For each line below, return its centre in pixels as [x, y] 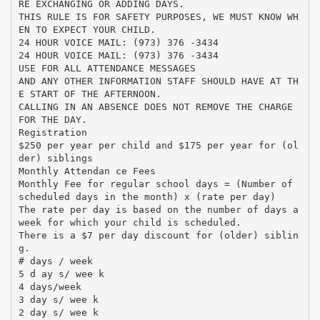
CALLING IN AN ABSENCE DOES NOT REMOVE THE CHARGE [155, 106]
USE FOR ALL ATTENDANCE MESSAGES [107, 68]
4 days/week [50, 286]
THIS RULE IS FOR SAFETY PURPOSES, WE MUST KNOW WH [158, 16]
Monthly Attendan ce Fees [87, 171]
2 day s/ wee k [58, 312]
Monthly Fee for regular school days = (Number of [155, 184]
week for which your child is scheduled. [130, 222]
